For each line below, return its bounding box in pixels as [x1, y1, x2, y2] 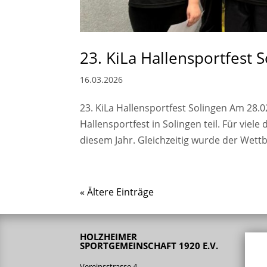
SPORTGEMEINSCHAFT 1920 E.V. [80, 239, 219, 252]
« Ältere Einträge [80, 185, 154, 199]
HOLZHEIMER [80, 230, 138, 243]
